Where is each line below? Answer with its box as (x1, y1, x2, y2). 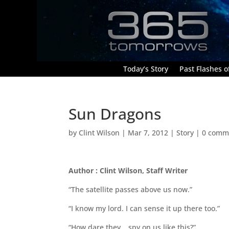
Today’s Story (123, 63, 168, 74)
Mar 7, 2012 (128, 127, 169, 138)
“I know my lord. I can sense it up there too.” (68, 203, 220, 213)
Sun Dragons (68, 103, 162, 124)
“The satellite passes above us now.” (68, 184, 193, 194)
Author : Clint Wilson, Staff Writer (68, 165, 188, 175)
